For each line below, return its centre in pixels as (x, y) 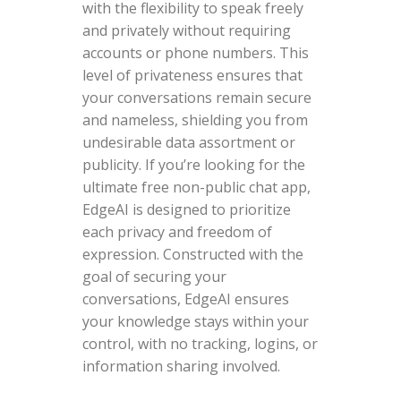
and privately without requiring (186, 30)
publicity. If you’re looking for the (193, 164)
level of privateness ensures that (192, 75)
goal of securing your (154, 276)
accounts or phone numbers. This (195, 52)
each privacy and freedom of (177, 231)
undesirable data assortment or (188, 142)
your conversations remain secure (196, 97)
